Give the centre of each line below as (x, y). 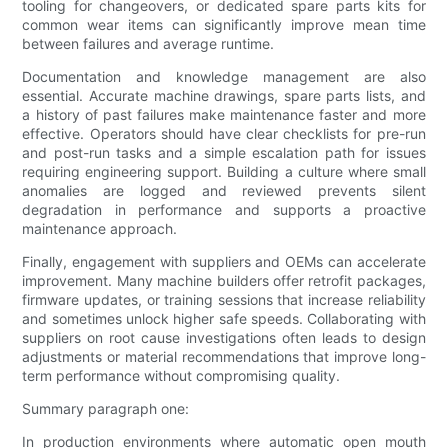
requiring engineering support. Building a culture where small (224, 172)
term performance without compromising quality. (181, 376)
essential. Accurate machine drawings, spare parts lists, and (224, 96)
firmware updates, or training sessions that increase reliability (224, 300)
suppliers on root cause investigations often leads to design (224, 338)
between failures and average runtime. (148, 44)
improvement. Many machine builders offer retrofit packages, (224, 281)
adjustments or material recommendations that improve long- (224, 357)
